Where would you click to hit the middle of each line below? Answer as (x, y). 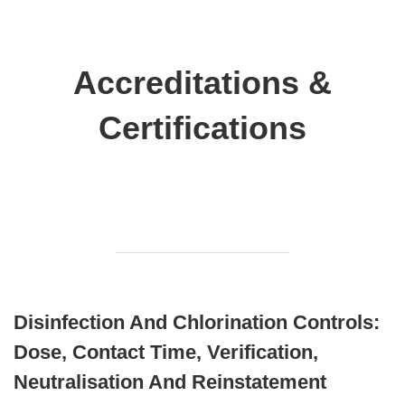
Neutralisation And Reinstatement (170, 382)
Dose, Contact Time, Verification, (166, 352)
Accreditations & (202, 83)
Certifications (202, 128)
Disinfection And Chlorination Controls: (197, 322)
